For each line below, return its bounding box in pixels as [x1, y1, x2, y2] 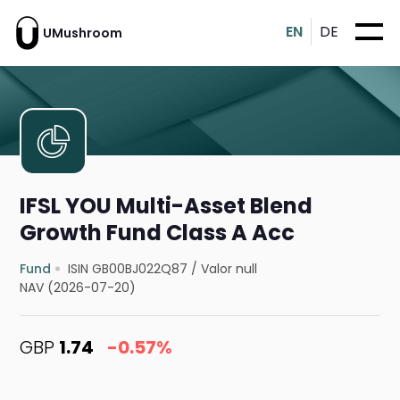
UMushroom [43, 23, 122, 42]
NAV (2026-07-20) [20, 279, 137, 297]
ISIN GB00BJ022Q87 [68, 260, 188, 279]
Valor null [201, 260, 258, 279]
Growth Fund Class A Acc [20, 218, 296, 248]
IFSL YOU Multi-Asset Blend [20, 191, 313, 221]
